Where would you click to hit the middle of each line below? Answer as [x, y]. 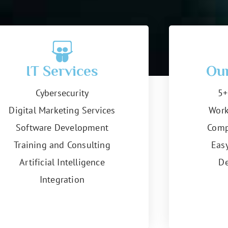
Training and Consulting [62, 145]
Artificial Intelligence [62, 162]
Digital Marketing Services [62, 110]
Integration [62, 179]
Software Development [62, 127]
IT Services [62, 70]
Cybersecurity [62, 93]
